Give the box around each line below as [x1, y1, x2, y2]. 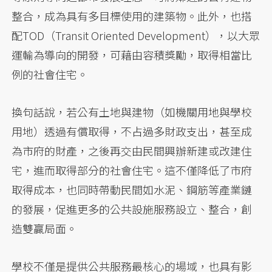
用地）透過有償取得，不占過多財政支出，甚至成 [12, 123, 253, 140]
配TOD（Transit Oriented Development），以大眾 [12, 27, 260, 44]
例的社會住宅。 [12, 66, 89, 83]
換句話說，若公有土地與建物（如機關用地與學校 [12, 104, 253, 120]
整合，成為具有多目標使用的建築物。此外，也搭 [12, 8, 253, 24]
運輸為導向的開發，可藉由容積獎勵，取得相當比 [12, 47, 253, 63]
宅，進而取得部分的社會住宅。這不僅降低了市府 [12, 162, 253, 178]
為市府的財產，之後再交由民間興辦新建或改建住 [12, 143, 253, 159]
